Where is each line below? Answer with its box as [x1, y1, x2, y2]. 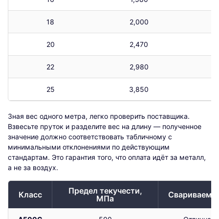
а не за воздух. [8, 163, 58, 172]
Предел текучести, [68, 185, 142, 196]
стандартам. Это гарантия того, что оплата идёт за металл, [8, 153, 206, 161]
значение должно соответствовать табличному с [8, 132, 172, 141]
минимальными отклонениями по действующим [8, 142, 170, 151]
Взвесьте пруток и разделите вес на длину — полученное [8, 122, 201, 131]
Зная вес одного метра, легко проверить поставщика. [8, 111, 190, 120]
